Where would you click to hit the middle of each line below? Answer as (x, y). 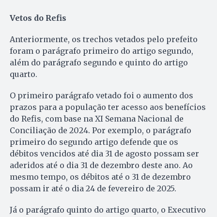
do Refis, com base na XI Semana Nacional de (97, 119)
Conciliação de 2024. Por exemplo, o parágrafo (101, 131)
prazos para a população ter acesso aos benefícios (108, 107)
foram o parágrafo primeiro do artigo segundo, (101, 51)
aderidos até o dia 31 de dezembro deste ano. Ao (101, 165)
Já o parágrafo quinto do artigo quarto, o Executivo (108, 210)
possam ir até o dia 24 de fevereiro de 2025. (93, 189)
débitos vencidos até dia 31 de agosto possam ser (104, 154)
